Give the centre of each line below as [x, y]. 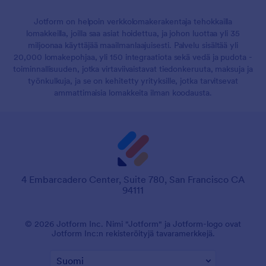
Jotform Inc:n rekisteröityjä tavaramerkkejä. [133, 233]
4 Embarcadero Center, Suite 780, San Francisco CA [133, 179]
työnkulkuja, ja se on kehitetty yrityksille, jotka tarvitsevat [133, 80]
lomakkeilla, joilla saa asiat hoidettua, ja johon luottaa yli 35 [133, 33]
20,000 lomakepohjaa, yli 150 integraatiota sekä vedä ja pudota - [133, 57]
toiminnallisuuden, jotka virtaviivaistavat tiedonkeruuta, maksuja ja [133, 69]
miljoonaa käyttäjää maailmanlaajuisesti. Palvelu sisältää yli [133, 45]
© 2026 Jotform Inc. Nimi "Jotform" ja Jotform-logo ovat [133, 224]
